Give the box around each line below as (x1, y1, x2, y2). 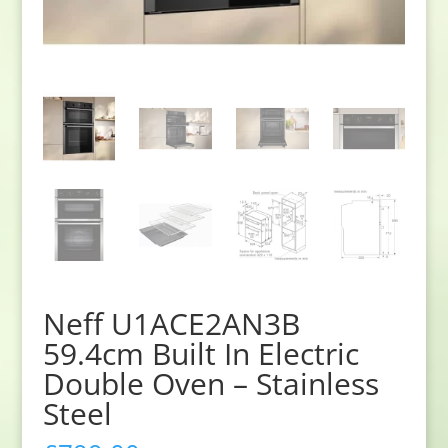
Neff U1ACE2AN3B (42, 302, 300, 344)
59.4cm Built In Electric (42, 332, 359, 374)
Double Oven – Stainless (42, 362, 379, 404)
